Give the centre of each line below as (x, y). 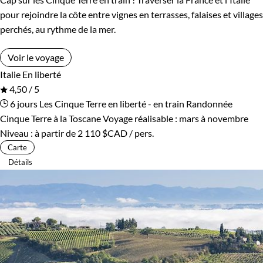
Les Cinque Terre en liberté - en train (112, 103)
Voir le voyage (36, 57)
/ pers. (141, 133)
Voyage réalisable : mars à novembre (176, 118)
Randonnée (209, 103)
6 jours (23, 103)
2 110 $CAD (102, 133)
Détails (20, 162)
